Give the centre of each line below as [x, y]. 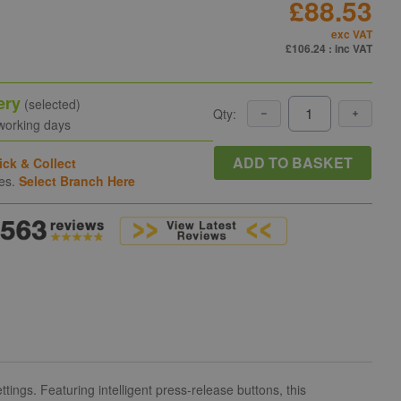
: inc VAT [350, 48]
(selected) [51, 104]
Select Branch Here [77, 181]
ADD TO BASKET [292, 162]
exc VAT [351, 34]
